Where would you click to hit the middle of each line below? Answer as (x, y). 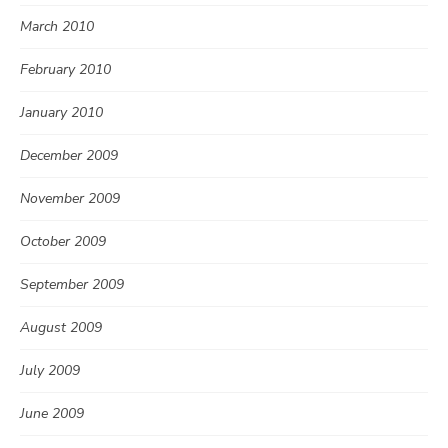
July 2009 (50, 371)
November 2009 (70, 199)
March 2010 (57, 27)
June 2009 (52, 414)
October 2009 (63, 242)
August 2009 (61, 328)
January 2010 (61, 113)
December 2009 (69, 156)
